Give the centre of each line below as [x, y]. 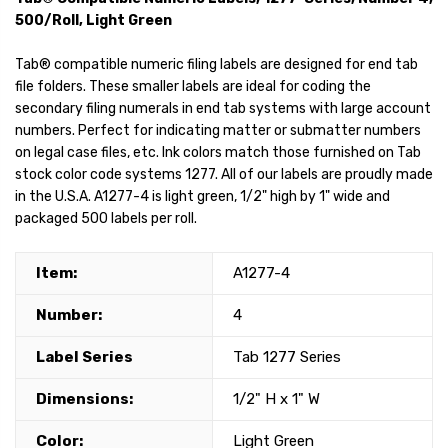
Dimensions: [84, 399]
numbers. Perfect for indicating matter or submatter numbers [218, 131]
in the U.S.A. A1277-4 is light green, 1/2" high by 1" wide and [202, 197]
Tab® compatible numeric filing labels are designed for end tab [216, 65]
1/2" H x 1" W [276, 399]
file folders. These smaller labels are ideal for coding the [193, 87]
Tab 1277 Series [287, 357]
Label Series [84, 357]
